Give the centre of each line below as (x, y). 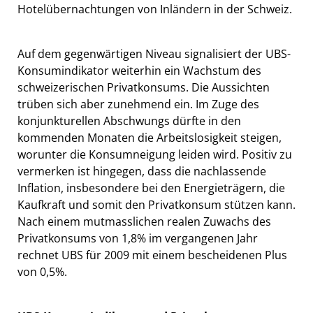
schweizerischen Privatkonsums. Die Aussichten (144, 88)
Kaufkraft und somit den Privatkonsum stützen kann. (156, 205)
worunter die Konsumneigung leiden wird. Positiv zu (155, 155)
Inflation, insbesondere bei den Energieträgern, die (151, 188)
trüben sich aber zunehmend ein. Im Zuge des (138, 104)
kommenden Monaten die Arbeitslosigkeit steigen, (150, 138)
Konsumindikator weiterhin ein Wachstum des (139, 71)
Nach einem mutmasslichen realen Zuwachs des (144, 222)
